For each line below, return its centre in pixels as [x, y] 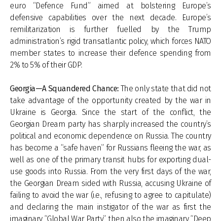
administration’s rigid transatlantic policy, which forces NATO [110, 41]
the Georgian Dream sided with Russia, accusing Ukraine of [110, 183]
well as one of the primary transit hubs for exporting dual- [110, 160]
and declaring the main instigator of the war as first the [110, 207]
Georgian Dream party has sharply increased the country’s [110, 124]
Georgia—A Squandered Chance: [65, 89]
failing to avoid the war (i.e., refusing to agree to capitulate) [110, 195]
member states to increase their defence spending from [110, 53]
